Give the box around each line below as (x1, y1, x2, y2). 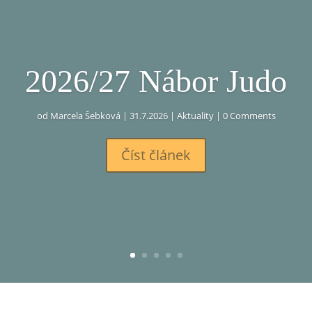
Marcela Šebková (49, 109, 120, 123)
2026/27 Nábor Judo (25, 63, 287, 100)
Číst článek (121, 146, 191, 165)
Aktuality (176, 109, 214, 123)
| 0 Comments (213, 109, 276, 123)
